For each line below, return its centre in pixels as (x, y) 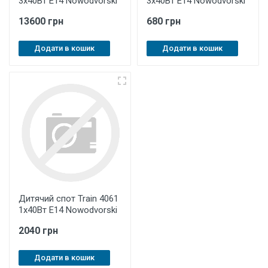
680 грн (164, 21)
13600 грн (41, 21)
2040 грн (38, 231)
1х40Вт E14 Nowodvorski (68, 210)
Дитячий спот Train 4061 (68, 199)
